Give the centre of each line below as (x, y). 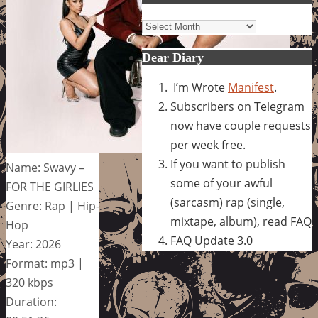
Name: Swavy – (45, 167)
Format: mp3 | (45, 263)
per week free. (208, 145)
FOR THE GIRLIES (50, 186)
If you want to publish (228, 164)
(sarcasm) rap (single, (227, 202)
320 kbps (29, 282)
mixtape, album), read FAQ (241, 221)
